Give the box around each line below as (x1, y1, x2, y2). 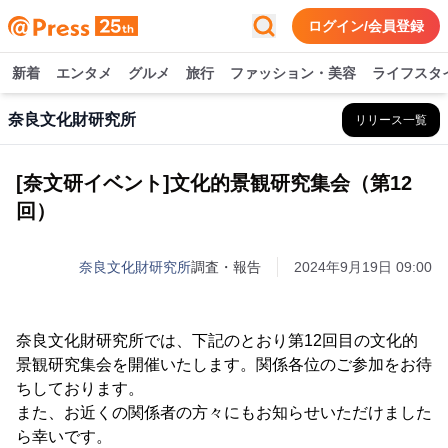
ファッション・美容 (230, 65, 356, 81)
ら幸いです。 (16, 428, 112, 445)
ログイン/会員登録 (308, 18, 424, 34)
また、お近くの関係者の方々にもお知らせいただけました (16, 404, 432, 421)
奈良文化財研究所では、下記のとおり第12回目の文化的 (16, 332, 418, 349)
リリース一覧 (355, 113, 427, 127)
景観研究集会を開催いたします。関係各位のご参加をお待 (16, 356, 432, 373)
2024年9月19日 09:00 (294, 259, 432, 275)
